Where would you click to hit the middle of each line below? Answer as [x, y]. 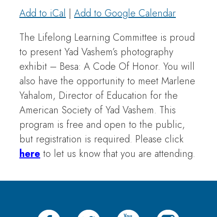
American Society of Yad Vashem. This [98, 110]
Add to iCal [43, 13]
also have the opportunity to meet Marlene [107, 81]
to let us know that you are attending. [119, 154]
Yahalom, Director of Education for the [99, 95]
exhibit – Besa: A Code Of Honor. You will [107, 66]
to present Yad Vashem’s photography [96, 52]
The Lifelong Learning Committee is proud [107, 37]
